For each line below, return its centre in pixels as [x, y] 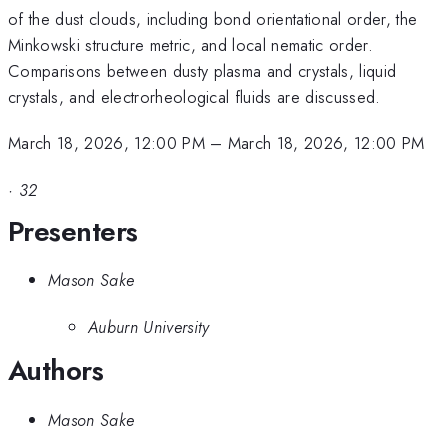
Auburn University [149, 326]
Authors [56, 371]
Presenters [73, 231]
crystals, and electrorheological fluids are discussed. [194, 96]
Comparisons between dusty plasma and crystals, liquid [202, 70]
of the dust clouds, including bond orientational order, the [213, 18]
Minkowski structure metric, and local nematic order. [191, 44]
